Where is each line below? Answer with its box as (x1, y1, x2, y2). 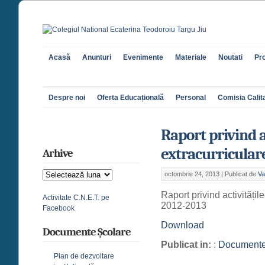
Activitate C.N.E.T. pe (43, 193, 109, 202)
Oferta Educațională (97, 93, 164, 102)
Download (161, 220, 205, 230)
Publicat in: (161, 240, 214, 250)
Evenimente (123, 53, 163, 62)
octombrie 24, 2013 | (164, 170, 225, 177)
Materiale (175, 53, 206, 62)
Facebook (43, 204, 75, 212)
